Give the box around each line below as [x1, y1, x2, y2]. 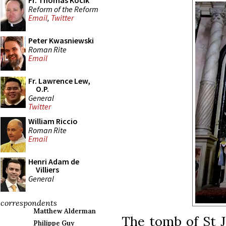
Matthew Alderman [33, 207, 96, 215]
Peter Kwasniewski [28, 35, 94, 45]
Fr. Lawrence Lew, [28, 76, 90, 86]
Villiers [36, 164, 59, 175]
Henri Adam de [28, 156, 79, 166]
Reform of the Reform [28, 4, 98, 14]
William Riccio [28, 116, 78, 126]
